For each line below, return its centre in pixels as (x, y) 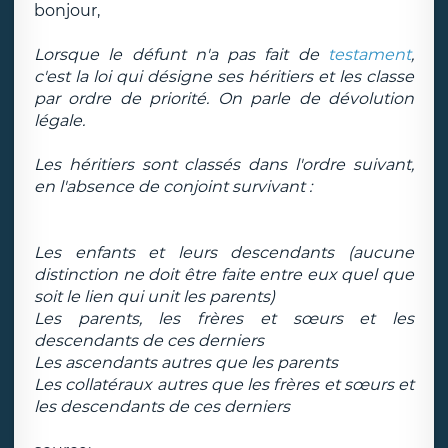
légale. (59, 120)
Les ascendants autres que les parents (186, 362)
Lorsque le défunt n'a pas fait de (181, 54)
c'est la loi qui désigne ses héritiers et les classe (224, 76)
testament (369, 54)
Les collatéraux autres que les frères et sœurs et (224, 384)
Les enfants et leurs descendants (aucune (224, 252)
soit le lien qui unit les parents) (154, 296)
